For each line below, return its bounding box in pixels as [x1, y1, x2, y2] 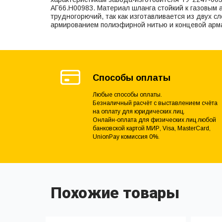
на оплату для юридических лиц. [93, 108, 185, 115]
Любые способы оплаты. [93, 91, 162, 98]
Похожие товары [51, 183, 179, 202]
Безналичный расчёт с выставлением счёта [93, 99, 218, 107]
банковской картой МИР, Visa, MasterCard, [93, 124, 211, 132]
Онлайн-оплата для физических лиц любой [93, 116, 216, 123]
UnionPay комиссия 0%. [93, 133, 160, 140]
